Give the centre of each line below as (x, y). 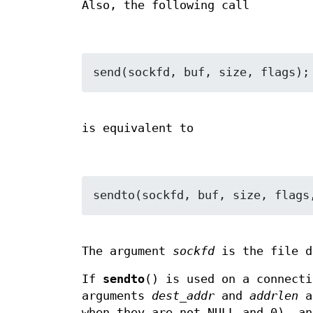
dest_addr (183, 296)
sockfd (194, 252)
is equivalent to (138, 129)
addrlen (274, 296)
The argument (127, 252)
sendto (124, 279)
